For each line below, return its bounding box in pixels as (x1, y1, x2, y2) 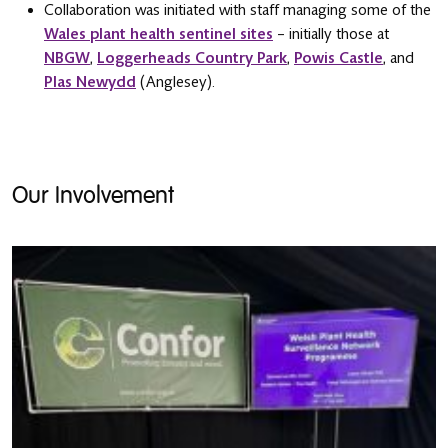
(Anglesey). (136, 72, 215, 91)
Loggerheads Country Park (97, 48, 287, 67)
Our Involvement (12, 180, 174, 210)
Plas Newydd (44, 72, 136, 91)
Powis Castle (294, 48, 383, 67)
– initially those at (273, 24, 389, 43)
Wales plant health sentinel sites (44, 24, 273, 43)
